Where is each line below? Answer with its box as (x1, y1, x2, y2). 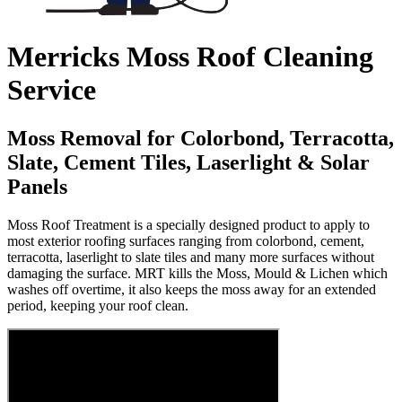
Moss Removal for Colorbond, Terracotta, (7, 126, 394, 150)
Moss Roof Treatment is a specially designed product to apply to (7, 216, 370, 232)
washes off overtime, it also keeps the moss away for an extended (7, 281, 376, 297)
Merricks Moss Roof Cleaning (7, 40, 373, 74)
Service (7, 74, 96, 107)
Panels (7, 174, 67, 198)
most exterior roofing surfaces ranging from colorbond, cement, (7, 232, 364, 249)
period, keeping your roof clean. (7, 297, 188, 313)
